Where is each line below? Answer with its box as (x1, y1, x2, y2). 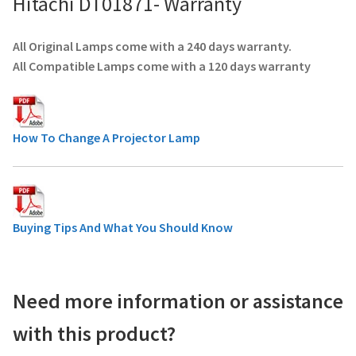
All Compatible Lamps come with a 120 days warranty (13, 58, 311, 75)
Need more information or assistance (13, 288, 343, 314)
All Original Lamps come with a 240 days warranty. (13, 38, 292, 55)
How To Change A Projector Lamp (13, 130, 200, 146)
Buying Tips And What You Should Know (13, 219, 233, 236)
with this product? (13, 320, 176, 346)
